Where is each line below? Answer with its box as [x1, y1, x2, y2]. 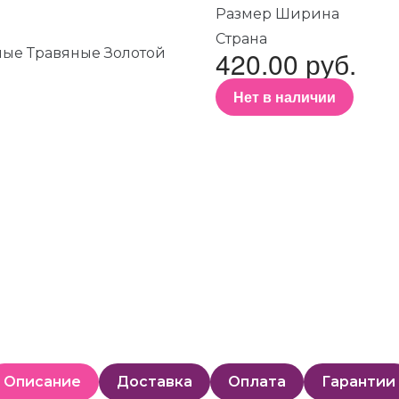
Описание [4, 373, 81, 390]
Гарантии [322, 373, 395, 390]
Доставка [117, 373, 192, 390]
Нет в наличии [233, 86, 336, 107]
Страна [216, 30, 267, 47]
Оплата [228, 373, 286, 390]
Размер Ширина [216, 5, 339, 22]
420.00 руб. [216, 45, 356, 83]
